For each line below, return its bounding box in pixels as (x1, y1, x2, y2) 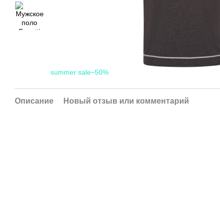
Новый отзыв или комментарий (63, 96, 189, 105)
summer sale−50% (51, 68, 109, 76)
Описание (15, 96, 54, 105)
